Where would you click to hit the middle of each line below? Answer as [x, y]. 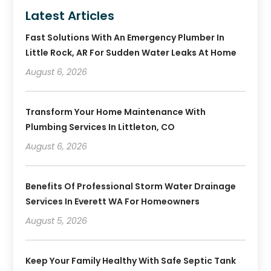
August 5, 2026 [57, 221]
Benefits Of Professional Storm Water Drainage [131, 187]
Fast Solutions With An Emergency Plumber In [125, 38]
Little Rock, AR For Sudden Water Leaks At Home [131, 53]
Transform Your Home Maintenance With [116, 112]
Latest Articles [70, 16]
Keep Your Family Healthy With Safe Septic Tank [131, 261]
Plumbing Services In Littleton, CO [100, 127]
